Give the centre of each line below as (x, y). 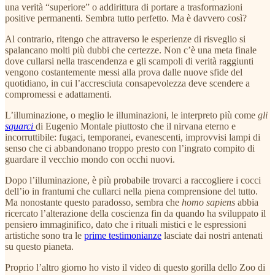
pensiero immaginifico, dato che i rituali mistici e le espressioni (126, 224)
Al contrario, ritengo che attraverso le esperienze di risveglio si (125, 39)
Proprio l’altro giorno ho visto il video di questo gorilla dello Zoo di (135, 267)
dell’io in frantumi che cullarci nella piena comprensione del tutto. (131, 191)
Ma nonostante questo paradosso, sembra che (93, 202)
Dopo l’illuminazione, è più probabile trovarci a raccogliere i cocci (133, 180)
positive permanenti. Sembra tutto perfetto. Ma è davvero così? (126, 18)
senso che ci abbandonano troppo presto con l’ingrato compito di (130, 148)
